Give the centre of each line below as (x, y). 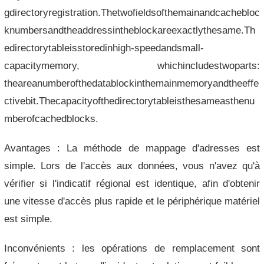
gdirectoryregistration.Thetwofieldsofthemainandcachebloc (132, 12)
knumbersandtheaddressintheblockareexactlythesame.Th (129, 30)
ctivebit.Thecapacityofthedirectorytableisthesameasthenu (129, 100)
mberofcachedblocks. (51, 118)
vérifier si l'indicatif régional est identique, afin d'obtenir (132, 183)
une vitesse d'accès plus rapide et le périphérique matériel (132, 201)
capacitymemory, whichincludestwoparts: (132, 65)
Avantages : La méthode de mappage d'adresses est (132, 148)
